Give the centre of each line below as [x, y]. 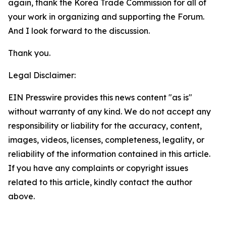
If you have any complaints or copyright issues [98, 168]
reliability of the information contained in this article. [109, 154]
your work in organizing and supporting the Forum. [106, 17]
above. [21, 196]
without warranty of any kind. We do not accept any [109, 111]
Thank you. [29, 53]
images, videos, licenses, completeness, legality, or [106, 140]
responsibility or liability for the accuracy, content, [105, 126]
